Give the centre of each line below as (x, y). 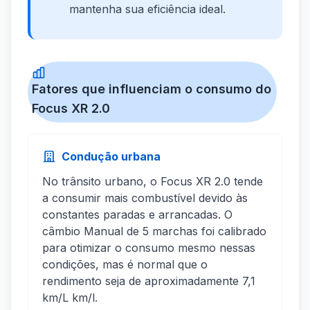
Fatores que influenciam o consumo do (152, 89)
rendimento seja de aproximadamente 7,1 (149, 281)
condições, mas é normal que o (125, 265)
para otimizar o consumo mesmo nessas (149, 248)
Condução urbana (111, 157)
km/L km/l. (70, 298)
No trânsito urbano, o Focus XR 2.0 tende (153, 182)
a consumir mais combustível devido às (145, 198)
